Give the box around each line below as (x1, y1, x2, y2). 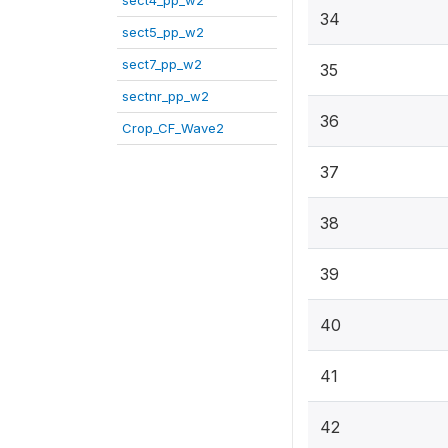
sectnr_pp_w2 (122, 88, 209, 104)
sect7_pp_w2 (122, 56, 202, 72)
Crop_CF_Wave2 (122, 120, 224, 136)
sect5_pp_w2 (122, 24, 204, 40)
